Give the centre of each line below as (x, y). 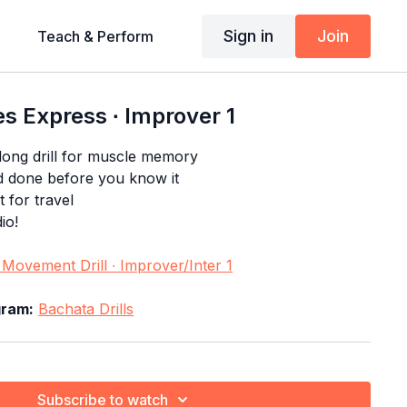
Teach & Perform (95, 36)
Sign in (248, 35)
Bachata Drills (86, 309)
